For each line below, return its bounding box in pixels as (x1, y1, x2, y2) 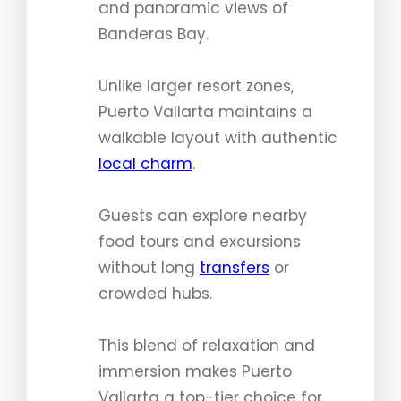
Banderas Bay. (98, 23, 209, 46)
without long (98, 257, 200, 279)
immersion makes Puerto (98, 361, 292, 383)
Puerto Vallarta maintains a (98, 101, 312, 124)
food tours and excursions (98, 231, 301, 253)
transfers (200, 257, 269, 279)
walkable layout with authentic (98, 127, 337, 149)
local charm (98, 153, 192, 175)
